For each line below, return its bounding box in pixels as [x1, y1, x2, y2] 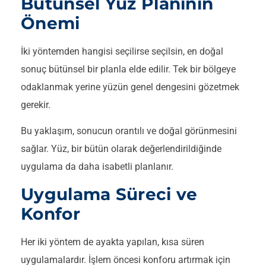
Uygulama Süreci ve [21, 183, 198, 204]
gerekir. [21, 99, 50, 110]
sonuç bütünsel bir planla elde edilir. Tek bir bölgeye [21, 63, 236, 75]
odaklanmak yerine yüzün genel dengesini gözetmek [21, 81, 239, 93]
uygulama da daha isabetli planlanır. [21, 161, 173, 173]
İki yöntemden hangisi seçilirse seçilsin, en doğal [21, 45, 223, 57]
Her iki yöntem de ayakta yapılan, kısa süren [21, 236, 204, 248]
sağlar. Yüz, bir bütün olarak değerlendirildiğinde [21, 143, 221, 155]
